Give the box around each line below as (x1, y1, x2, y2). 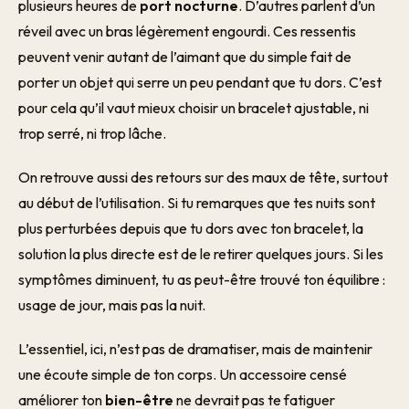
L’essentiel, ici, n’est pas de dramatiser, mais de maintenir (18, 340, 372, 358)
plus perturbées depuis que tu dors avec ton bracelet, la (18, 219, 363, 237)
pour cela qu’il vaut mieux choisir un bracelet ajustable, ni (18, 99, 369, 117)
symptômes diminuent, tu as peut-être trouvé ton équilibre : (18, 270, 385, 288)
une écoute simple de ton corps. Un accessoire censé (18, 365, 347, 383)
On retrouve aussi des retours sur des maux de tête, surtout (18, 168, 388, 186)
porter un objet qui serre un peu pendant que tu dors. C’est (18, 73, 382, 91)
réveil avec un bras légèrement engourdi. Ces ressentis (18, 22, 356, 40)
